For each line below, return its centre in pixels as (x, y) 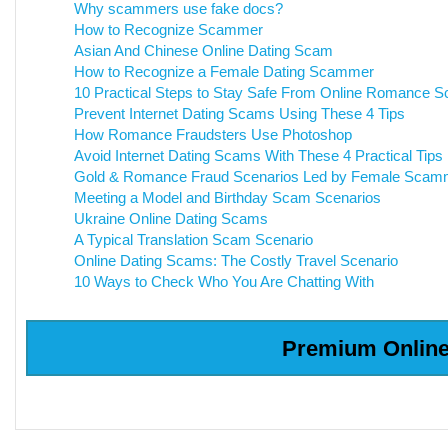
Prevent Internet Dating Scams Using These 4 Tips (239, 113)
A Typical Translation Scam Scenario (193, 239)
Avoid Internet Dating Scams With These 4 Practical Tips (258, 155)
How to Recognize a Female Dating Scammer (223, 71)
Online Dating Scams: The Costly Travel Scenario (235, 260)
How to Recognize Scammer (168, 29)
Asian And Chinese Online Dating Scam (203, 50)
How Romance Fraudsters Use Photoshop (212, 134)
